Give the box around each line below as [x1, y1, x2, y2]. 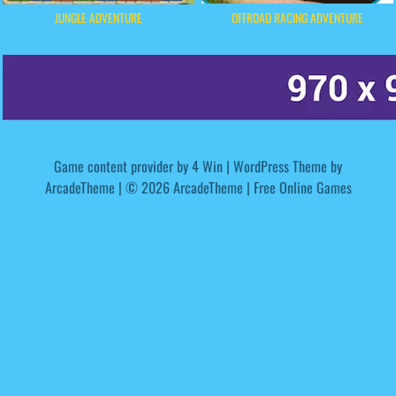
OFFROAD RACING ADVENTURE [231, 8, 363, 27]
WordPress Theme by [233, 156, 342, 178]
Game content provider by [54, 156, 192, 178]
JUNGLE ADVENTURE [55, 9, 143, 27]
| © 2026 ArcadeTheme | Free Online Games [114, 177, 352, 199]
